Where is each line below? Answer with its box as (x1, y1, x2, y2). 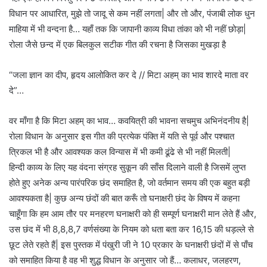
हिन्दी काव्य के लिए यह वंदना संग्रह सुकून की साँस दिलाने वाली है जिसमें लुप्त (9, 162, 246, 173)
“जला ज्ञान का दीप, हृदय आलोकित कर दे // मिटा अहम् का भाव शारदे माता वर (9, 69, 249, 81)
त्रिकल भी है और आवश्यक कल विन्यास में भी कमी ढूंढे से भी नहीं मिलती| (9, 146, 231, 158)
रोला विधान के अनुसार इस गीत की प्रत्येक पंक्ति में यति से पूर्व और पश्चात (9, 131, 234, 142)
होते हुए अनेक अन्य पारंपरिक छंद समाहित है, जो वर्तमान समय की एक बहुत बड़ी (9, 177, 250, 189)
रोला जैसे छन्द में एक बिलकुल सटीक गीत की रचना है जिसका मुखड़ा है (9, 39, 226, 51)
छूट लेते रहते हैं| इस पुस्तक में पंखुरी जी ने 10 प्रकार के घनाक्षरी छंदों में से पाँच (9, 239, 253, 251)
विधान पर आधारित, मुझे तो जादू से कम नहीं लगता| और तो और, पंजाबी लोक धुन (9, 8, 255, 20)
